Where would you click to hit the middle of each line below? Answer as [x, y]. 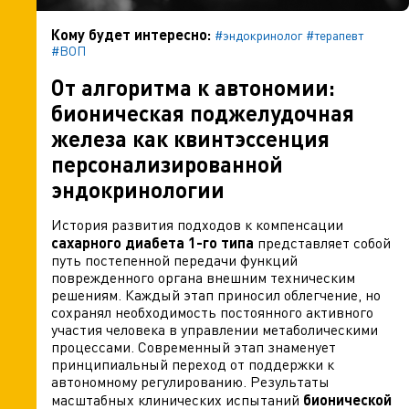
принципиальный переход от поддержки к [193, 364]
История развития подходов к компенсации [197, 225]
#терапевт [335, 35]
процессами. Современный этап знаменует [194, 347]
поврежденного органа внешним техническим [203, 278]
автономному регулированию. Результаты [190, 382]
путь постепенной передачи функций [174, 260]
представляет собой [322, 243]
